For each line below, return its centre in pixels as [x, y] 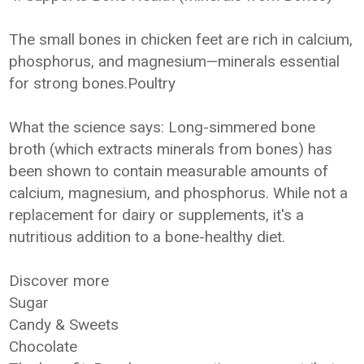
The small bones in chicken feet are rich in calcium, [181, 39]
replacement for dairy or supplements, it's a [157, 215]
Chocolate [43, 347]
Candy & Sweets [64, 325]
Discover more [59, 281]
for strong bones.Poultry [93, 83]
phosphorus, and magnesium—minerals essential [175, 61]
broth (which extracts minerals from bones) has [171, 149]
